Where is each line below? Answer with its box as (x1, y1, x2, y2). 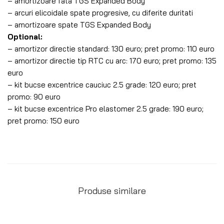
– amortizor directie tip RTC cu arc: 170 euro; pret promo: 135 (7, 55, 216, 65)
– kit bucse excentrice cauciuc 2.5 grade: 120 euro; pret (7, 79, 196, 89)
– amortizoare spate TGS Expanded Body (7, 19, 151, 29)
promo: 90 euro (7, 91, 60, 101)
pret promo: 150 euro (7, 115, 79, 125)
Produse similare (78, 184, 146, 196)
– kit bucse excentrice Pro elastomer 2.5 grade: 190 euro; (7, 103, 203, 113)
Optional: (7, 31, 42, 41)
